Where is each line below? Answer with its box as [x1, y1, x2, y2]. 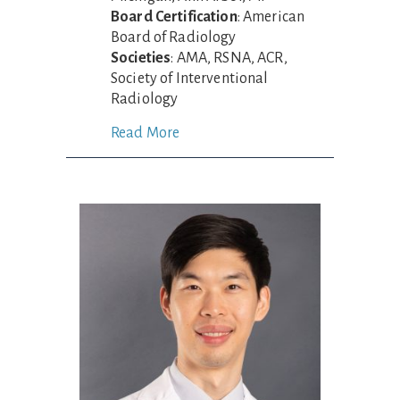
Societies [111, 50, 171, 67]
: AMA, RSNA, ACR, [171, 50, 287, 67]
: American [237, 9, 305, 26]
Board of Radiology [111, 29, 237, 46]
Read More [111, 125, 180, 142]
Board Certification [111, 9, 237, 26]
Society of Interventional [111, 71, 269, 87]
